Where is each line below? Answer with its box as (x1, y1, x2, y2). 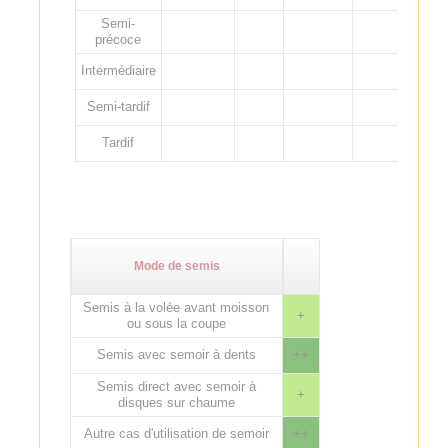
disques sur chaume (117, 394, 235, 410)
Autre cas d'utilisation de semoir (83, 425, 269, 441)
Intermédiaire (80, 62, 156, 78)
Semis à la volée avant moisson (83, 299, 270, 315)
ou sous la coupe (126, 315, 226, 331)
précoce (95, 31, 142, 47)
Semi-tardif (86, 98, 150, 114)
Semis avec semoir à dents (96, 346, 256, 362)
